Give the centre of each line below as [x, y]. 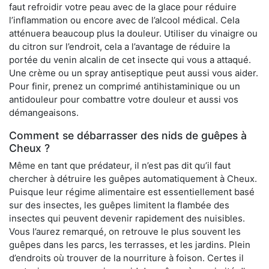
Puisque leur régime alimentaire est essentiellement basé [132, 192]
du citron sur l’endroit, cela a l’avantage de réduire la [119, 47]
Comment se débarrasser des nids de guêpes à [128, 136]
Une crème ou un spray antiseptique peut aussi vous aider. [134, 73]
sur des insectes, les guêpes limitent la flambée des [119, 205]
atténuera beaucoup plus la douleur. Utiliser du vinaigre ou [133, 34]
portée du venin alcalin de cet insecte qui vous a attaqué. [130, 60]
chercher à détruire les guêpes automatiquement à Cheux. [133, 179]
